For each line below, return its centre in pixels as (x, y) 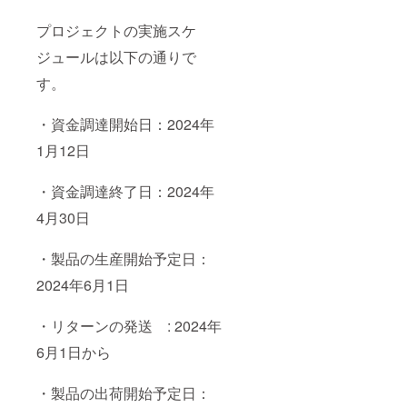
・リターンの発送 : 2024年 (129, 325)
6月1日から (74, 352)
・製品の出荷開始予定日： (124, 392)
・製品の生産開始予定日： (124, 258)
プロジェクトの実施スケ (116, 30)
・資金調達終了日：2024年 (125, 191)
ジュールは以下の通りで (116, 56)
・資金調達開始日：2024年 (125, 124)
